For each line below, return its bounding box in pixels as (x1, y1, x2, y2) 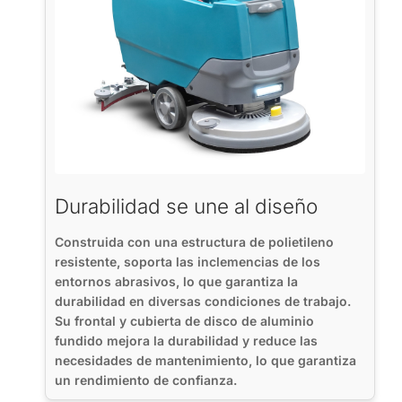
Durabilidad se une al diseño (55, 194, 318, 219)
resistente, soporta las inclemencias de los (55, 254, 320, 270)
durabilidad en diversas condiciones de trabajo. (55, 293, 351, 310)
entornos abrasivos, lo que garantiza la (55, 274, 298, 290)
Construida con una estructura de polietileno (55, 234, 334, 250)
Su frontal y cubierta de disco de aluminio (55, 313, 314, 329)
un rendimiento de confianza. (55, 372, 237, 389)
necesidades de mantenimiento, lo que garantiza (55, 353, 356, 369)
